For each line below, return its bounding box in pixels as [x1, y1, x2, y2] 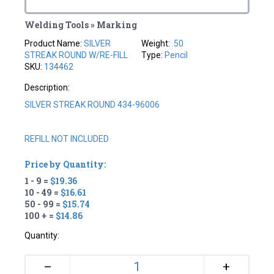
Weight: [141, 38, 172, 48]
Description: [24, 82, 70, 92]
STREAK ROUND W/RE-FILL [24, 50, 128, 60]
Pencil [165, 50, 188, 60]
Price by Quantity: [24, 158, 106, 170]
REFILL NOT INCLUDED [24, 133, 109, 144]
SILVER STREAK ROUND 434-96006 [24, 99, 160, 109]
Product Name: [24, 38, 84, 48]
